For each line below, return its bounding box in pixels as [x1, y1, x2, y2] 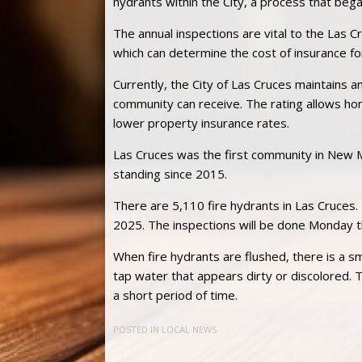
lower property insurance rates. [113, 114, 289, 131]
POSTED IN [113, 323, 162, 336]
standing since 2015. [113, 165, 227, 182]
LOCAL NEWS [162, 323, 217, 336]
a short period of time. [113, 286, 238, 303]
